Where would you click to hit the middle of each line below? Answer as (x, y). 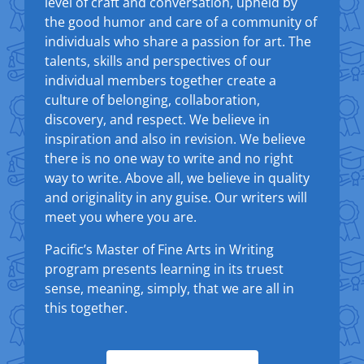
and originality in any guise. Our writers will (176, 197)
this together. (86, 308)
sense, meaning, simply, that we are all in (169, 288)
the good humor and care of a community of (181, 22)
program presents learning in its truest (164, 269)
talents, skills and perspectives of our (158, 61)
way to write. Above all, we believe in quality (177, 178)
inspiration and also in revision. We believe (175, 139)
